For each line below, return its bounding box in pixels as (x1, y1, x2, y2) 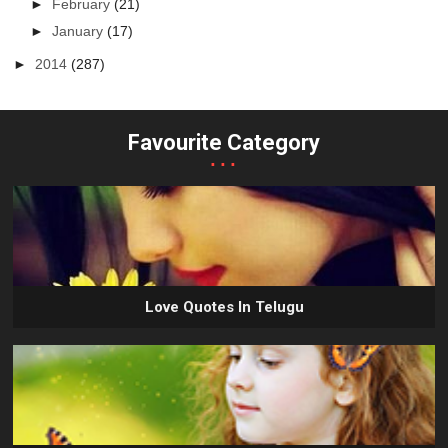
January (52, 22, 108, 39)
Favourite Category (128, 130, 320, 156)
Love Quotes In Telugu (144, 298, 304, 317)
